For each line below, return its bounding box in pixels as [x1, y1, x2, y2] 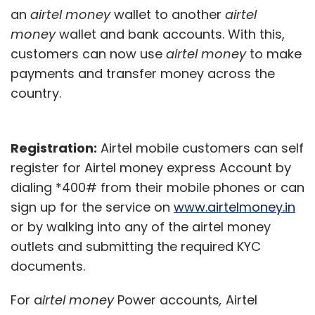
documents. [11, 257, 85, 275]
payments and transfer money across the [11, 64, 275, 82]
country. [11, 84, 61, 102]
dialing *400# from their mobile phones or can [11, 178, 304, 196]
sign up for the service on [11, 198, 174, 216]
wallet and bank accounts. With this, [56, 25, 285, 43]
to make [246, 44, 302, 63]
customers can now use [11, 44, 166, 63]
